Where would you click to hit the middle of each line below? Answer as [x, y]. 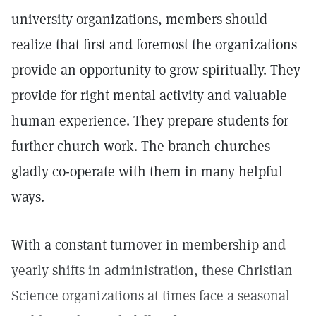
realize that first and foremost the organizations [154, 44]
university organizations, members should [139, 19]
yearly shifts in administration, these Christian [152, 270]
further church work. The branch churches [141, 146]
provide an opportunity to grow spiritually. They [156, 70]
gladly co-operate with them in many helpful [147, 171]
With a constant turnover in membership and [148, 245]
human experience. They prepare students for [150, 121]
